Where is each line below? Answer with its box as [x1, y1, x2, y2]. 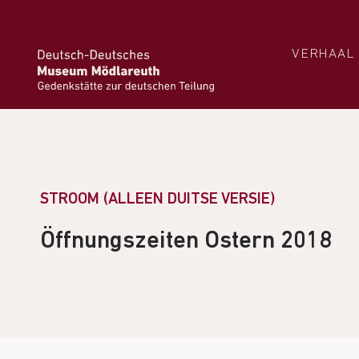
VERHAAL [291, 46, 354, 61]
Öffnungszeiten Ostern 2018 [40, 229, 332, 254]
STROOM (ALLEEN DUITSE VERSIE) [40, 192, 275, 208]
